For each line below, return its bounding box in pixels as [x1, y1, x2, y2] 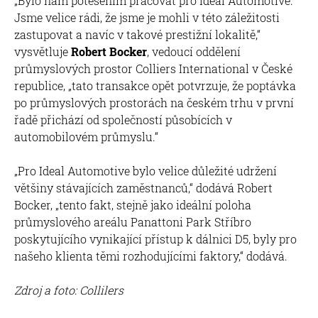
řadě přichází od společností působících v [14, 111, 232, 127]
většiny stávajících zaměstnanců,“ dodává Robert [14, 180, 273, 195]
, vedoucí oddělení [147, 43, 241, 59]
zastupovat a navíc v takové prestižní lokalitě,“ [14, 26, 261, 42]
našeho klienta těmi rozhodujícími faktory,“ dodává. [14, 248, 287, 263]
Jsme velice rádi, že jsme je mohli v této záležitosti [14, 9, 280, 25]
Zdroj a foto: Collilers [14, 282, 124, 297]
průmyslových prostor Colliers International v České [14, 60, 292, 76]
